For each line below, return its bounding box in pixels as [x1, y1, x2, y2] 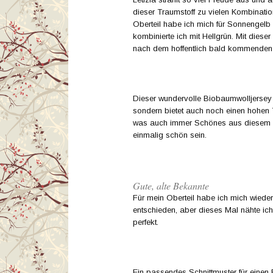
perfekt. [133, 217, 158, 227]
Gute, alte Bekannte [133, 179, 209, 192]
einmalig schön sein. [133, 130, 207, 140]
